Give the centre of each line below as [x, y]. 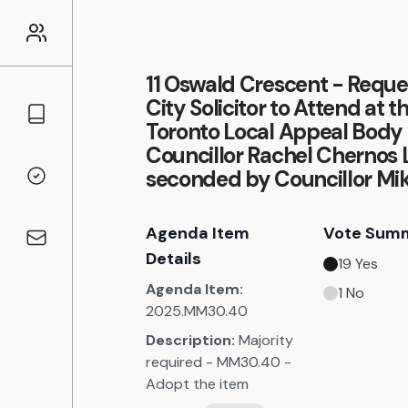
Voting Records [76, 185]
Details [173, 259]
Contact [52, 247]
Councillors [61, 123]
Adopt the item [197, 384]
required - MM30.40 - [219, 362]
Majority [266, 340]
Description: [190, 340]
